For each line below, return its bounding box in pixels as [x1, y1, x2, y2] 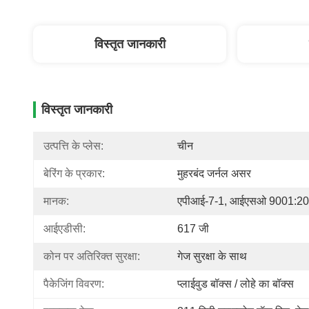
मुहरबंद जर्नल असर [177, 168, 251, 179]
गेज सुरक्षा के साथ [177, 250, 247, 262]
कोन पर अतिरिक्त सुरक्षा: [43, 250, 140, 262]
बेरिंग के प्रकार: [43, 168, 105, 179]
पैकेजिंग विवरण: [43, 278, 104, 290]
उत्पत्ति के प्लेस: [43, 140, 103, 152]
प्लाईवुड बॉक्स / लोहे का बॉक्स [177, 278, 294, 290]
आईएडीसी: [43, 223, 86, 235]
